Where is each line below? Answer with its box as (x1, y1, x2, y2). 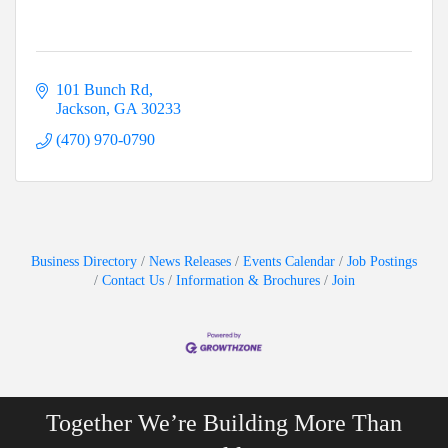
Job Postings (347, 254, 417, 270)
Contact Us (101, 273, 164, 289)
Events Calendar (243, 254, 335, 270)
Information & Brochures (175, 273, 320, 289)
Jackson (56, 100, 106, 118)
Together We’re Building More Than (46, 409, 402, 436)
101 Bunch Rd (56, 81, 149, 99)
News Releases (149, 254, 231, 270)
